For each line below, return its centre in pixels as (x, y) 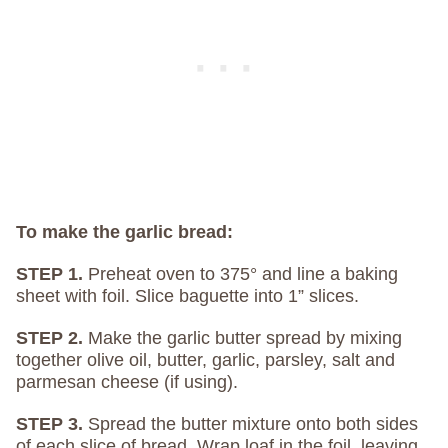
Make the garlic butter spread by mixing (245, 338)
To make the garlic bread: (124, 232)
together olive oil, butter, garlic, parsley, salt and (205, 360)
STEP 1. (52, 274)
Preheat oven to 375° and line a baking (243, 274)
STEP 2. (52, 338)
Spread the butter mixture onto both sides (253, 424)
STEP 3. (52, 424)
